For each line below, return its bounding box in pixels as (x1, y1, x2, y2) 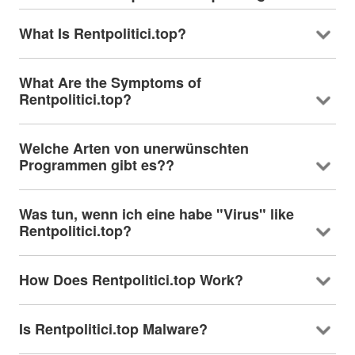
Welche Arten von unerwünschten (18, 138, 249, 159)
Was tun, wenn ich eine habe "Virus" (18, 204, 270, 225)
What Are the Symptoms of (18, 72, 201, 94)
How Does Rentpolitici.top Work (18, 269, 235, 291)
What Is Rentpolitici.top (18, 23, 177, 44)
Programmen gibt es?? (18, 155, 174, 176)
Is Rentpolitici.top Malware (18, 319, 199, 340)
